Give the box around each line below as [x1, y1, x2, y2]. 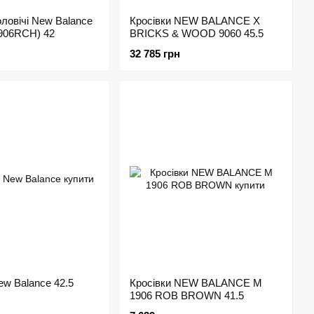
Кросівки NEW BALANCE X [129, 15, 260, 27]
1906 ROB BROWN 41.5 [129, 289, 244, 301]
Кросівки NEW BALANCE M [129, 277, 262, 289]
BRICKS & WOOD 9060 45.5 [129, 27, 264, 39]
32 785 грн [129, 48, 180, 60]
